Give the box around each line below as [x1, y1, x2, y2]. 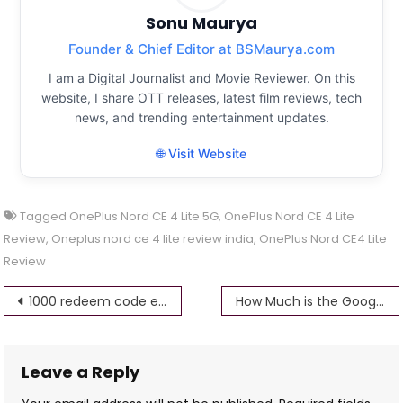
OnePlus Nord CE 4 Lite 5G [69, 207, 219, 225]
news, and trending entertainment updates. [74, 109, 329, 125]
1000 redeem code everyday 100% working [29, 291, 159, 310]
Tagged [20, 207, 70, 225]
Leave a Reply [22, 360, 140, 383]
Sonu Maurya [146, 11, 257, 34]
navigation [3, 318, 158, 356]
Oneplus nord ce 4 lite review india [51, 229, 255, 247]
